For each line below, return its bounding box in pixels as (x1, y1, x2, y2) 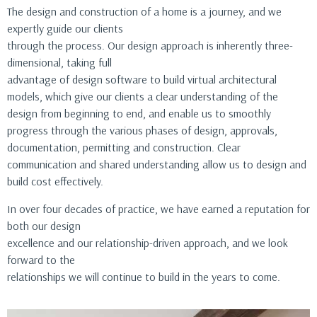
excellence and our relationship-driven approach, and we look (7, 235, 288, 250)
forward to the (7, 252, 75, 267)
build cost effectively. (7, 174, 103, 189)
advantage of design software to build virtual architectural (7, 72, 277, 87)
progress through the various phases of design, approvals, (7, 123, 277, 138)
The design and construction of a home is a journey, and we (7, 4, 282, 19)
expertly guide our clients (7, 21, 123, 36)
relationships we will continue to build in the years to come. (7, 269, 280, 284)
